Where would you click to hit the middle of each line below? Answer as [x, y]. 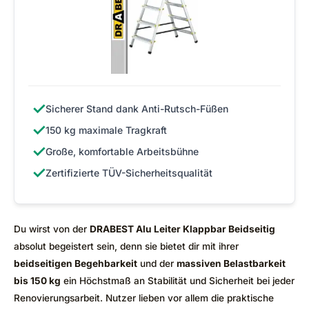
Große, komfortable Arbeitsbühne [122, 152]
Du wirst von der [52, 229]
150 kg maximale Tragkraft [106, 130]
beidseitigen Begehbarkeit [76, 264]
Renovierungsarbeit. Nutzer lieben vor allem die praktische [144, 298]
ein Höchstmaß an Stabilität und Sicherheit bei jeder [178, 281]
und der [157, 264]
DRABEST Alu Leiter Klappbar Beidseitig [182, 229]
